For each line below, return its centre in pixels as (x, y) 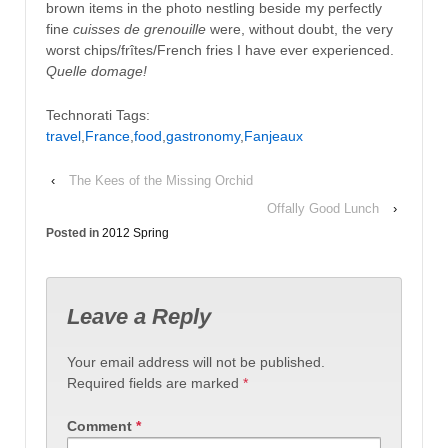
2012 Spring (135, 232)
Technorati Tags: (98, 114)
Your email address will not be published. (196, 361)
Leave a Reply (139, 317)
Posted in (74, 232)
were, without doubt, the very (299, 29)
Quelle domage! (96, 71)
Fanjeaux (273, 135)
